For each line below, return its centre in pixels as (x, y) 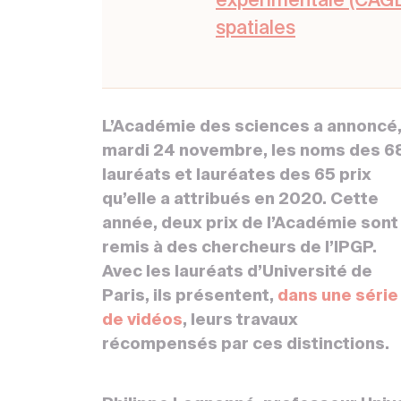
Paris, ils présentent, (190, 297)
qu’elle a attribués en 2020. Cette (240, 200)
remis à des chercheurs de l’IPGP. (239, 248)
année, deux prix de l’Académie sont (250, 224)
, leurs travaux (240, 321)
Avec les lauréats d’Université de (237, 273)
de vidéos (142, 321)
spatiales (256, 30)
